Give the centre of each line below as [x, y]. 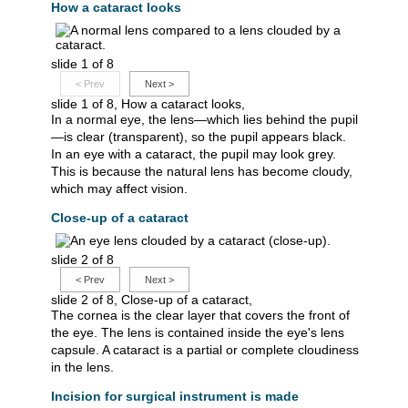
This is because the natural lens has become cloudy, [202, 172]
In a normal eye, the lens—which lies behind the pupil [204, 120]
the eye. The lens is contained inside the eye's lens [198, 333]
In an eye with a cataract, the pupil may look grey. [194, 154]
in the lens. [82, 367]
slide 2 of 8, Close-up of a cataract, [152, 300]
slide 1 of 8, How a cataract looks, [148, 104]
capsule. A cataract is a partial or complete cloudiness [205, 350]
